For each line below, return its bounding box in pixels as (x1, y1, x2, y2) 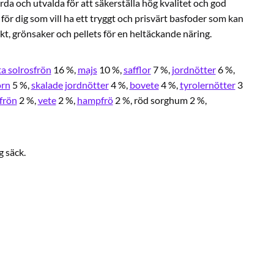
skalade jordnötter (31, 79, 109, 91)
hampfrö (76, 94, 113, 106)
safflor (123, 64, 151, 76)
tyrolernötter (179, 79, 235, 91)
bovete (129, 79, 159, 91)
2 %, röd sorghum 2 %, (113, 94, 207, 106)
